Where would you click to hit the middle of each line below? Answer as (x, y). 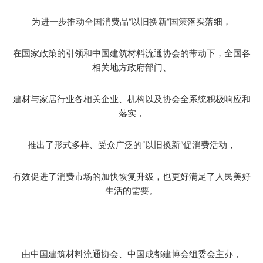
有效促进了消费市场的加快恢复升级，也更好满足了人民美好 (131, 176)
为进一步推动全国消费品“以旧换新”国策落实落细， (131, 21)
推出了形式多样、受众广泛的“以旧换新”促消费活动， (131, 144)
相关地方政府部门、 (131, 67)
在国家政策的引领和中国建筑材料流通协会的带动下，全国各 (131, 53)
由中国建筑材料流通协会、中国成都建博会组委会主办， (131, 254)
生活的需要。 (131, 190)
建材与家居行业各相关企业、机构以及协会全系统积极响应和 (131, 99)
